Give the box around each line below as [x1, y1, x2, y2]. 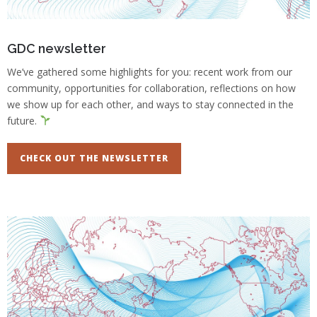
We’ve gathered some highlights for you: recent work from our [7, 65, 292, 79]
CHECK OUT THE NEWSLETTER [20, 152, 168, 164]
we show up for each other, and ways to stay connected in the [7, 98, 294, 111]
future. [7, 114, 40, 127]
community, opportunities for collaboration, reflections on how [7, 81, 296, 95]
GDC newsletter [7, 41, 106, 56]
